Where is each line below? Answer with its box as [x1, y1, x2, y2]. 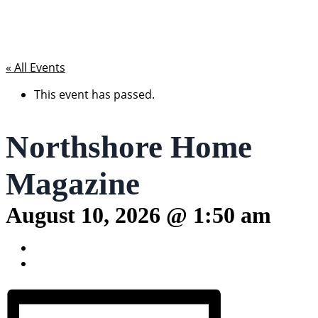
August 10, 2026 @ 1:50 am [6, 202, 271, 229]
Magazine [6, 166, 140, 202]
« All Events [6, 60, 65, 75]
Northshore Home [6, 129, 252, 165]
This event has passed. [34, 87, 155, 102]
